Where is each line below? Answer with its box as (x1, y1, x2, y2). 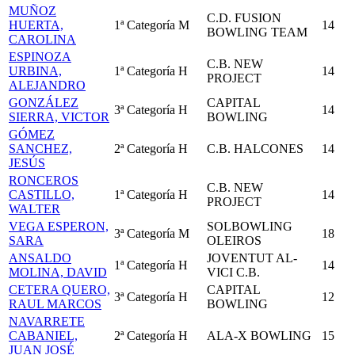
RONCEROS (9, 174, 78, 187)
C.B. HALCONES (207, 142, 303, 155)
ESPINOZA (9, 50, 71, 63)
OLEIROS (207, 234, 261, 247)
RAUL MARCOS (9, 297, 101, 311)
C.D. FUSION (207, 11, 281, 25)
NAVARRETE (9, 315, 85, 328)
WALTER (9, 202, 60, 216)
